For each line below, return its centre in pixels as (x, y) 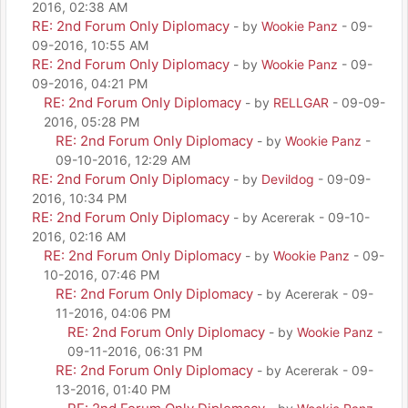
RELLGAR (301, 102)
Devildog (288, 178)
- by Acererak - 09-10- (301, 217)
